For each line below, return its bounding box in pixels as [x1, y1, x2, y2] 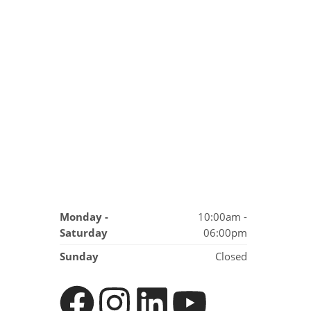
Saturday [60, 226, 108, 239]
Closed [215, 250, 247, 263]
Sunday [60, 250, 99, 263]
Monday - [60, 210, 108, 224]
